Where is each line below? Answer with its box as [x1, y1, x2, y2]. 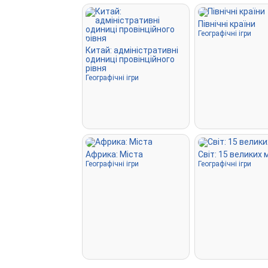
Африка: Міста [86, 149, 143, 159]
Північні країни [198, 19, 255, 29]
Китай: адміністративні [86, 45, 178, 55]
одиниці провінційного [86, 54, 175, 64]
